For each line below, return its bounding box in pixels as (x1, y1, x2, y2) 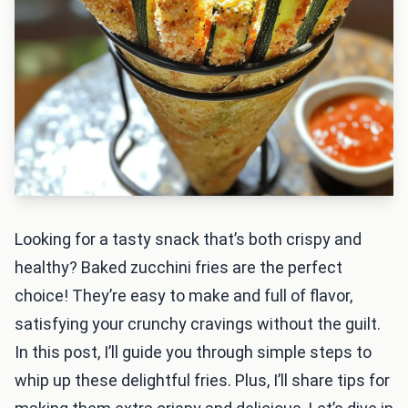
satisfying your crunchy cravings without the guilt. (15, 314, 381, 333)
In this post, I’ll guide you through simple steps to (15, 342, 372, 362)
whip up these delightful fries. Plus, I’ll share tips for (15, 371, 390, 390)
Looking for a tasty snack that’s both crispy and (15, 229, 362, 249)
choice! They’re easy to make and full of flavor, (15, 286, 352, 305)
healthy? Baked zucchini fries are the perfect (15, 258, 342, 277)
